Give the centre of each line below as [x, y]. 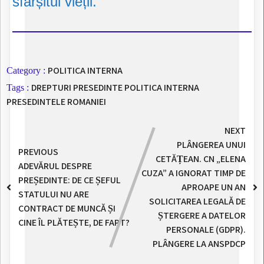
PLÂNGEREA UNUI [211, 144]
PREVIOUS [38, 151]
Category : [26, 70]
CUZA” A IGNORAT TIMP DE [194, 173]
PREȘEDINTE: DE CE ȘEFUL [70, 180]
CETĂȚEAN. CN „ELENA [201, 159]
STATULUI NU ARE [54, 194]
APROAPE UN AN [214, 187]
